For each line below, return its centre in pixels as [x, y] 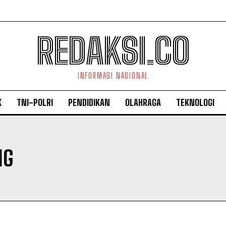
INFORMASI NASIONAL [113, 75]
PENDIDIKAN [89, 102]
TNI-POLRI [35, 102]
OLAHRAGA [143, 102]
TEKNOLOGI [195, 102]
